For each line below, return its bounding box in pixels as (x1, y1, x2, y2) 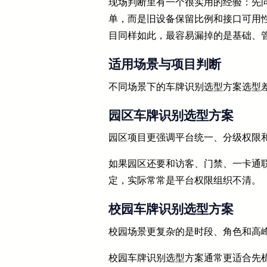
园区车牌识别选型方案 (108, 108, 234, 122)
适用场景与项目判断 (108, 57, 221, 72)
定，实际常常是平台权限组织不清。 (108, 175, 261, 186)
